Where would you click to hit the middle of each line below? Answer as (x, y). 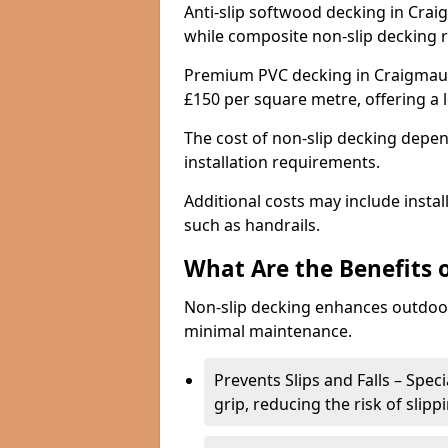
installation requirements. (284, 162)
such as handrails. (252, 225)
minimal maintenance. (268, 331)
